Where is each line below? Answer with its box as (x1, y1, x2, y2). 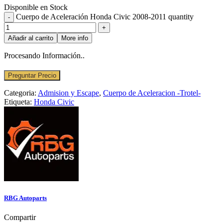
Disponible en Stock (4, 2, 68, 11)
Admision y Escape (38, 88, 99, 97)
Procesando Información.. (4, 51, 85, 60)
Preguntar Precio (8, 71, 56, 79)
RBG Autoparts (4, 194, 47, 202)
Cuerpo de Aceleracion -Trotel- (103, 88, 201, 97)
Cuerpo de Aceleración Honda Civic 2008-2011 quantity (16, 12, 194, 21)
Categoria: (4, 88, 38, 97)
